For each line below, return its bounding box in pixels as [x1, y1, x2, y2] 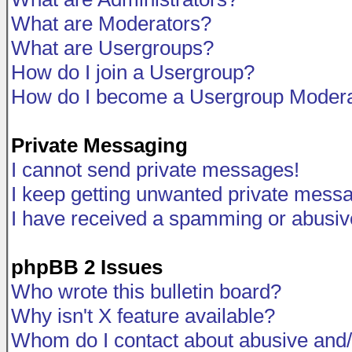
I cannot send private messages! [11, 158, 299, 181]
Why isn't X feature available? [11, 304, 275, 328]
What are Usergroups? [11, 36, 214, 60]
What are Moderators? [11, 12, 211, 35]
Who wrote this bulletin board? [11, 280, 281, 303]
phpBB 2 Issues [11, 255, 163, 279]
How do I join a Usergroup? [11, 60, 255, 84]
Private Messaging [11, 134, 188, 157]
